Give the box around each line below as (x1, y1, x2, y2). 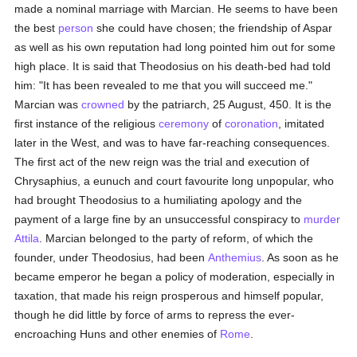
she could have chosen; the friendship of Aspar (93, 22, 333, 34)
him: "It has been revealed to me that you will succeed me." (14, 79, 313, 92)
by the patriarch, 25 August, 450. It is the (124, 98, 332, 111)
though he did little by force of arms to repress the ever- (14, 308, 296, 321)
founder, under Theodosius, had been (14, 251, 209, 264)
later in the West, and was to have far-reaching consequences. (14, 136, 331, 149)
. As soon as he (261, 251, 339, 264)
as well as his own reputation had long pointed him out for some (14, 41, 336, 53)
